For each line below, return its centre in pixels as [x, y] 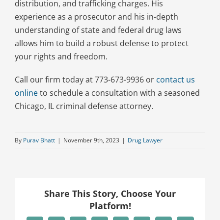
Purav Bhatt [39, 140]
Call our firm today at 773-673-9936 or [85, 79]
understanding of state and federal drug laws [98, 30]
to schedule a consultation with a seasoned [119, 93]
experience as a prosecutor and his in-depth [96, 16]
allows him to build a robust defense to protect [101, 43]
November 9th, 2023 [91, 140]
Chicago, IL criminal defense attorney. [84, 106]
